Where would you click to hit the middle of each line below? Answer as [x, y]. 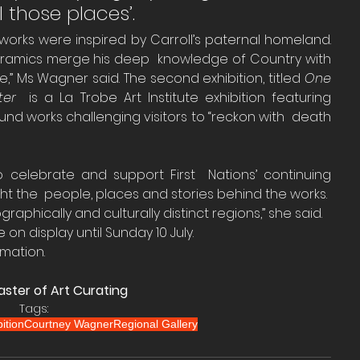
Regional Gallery [155, 324]
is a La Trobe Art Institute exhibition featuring [174, 98]
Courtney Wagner [68, 324]
